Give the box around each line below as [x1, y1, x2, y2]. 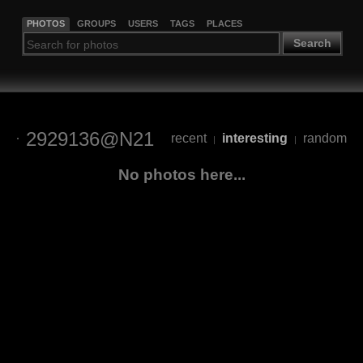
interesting [221, 131, 288, 146]
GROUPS [76, 18, 116, 28]
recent [170, 131, 207, 146]
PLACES [206, 18, 242, 28]
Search [293, 36, 331, 50]
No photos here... [117, 165, 246, 183]
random [302, 131, 347, 146]
